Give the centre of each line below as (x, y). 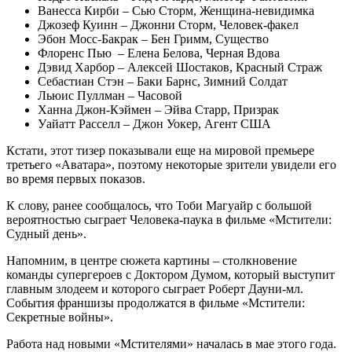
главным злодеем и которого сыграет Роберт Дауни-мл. (155, 288)
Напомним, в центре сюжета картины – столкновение (152, 260)
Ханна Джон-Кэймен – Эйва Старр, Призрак (158, 109)
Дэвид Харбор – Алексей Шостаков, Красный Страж (180, 67)
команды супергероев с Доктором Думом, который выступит (170, 274)
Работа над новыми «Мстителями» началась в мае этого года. (171, 343)
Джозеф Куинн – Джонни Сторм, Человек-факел (168, 24)
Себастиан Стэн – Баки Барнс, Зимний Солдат (163, 81)
